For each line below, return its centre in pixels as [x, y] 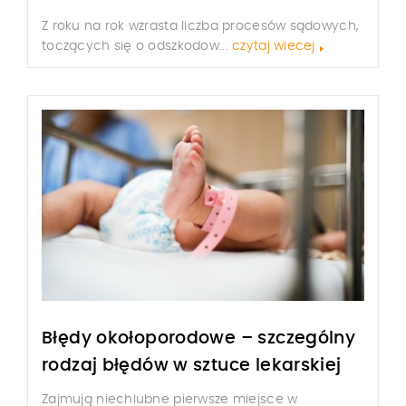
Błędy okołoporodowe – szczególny [199, 339]
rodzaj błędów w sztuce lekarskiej [192, 366]
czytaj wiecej [274, 46]
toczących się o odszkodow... [137, 46]
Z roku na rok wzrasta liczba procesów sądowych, [200, 26]
